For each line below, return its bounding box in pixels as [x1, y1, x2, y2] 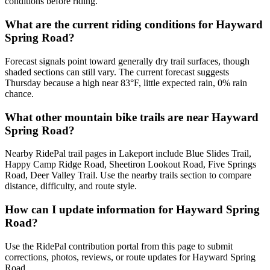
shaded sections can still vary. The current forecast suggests [5, 66, 229, 77]
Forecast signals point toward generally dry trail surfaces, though [5, 55, 250, 66]
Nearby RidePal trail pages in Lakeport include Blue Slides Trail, [5, 148, 251, 159]
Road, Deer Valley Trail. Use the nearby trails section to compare [5, 170, 251, 181]
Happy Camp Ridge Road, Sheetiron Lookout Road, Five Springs [5, 159, 256, 170]
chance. [5, 88, 34, 99]
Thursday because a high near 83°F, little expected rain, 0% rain [5, 77, 247, 88]
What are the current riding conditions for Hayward [5, 18, 263, 31]
